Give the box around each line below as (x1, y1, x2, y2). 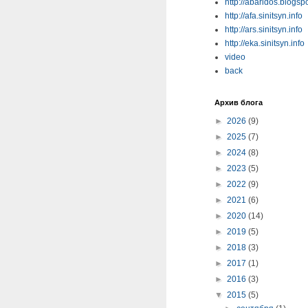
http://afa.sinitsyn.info (225, 11, 302, 21)
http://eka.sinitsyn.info (225, 38, 305, 48)
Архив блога (214, 98, 263, 107)
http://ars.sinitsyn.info (225, 25, 302, 34)
